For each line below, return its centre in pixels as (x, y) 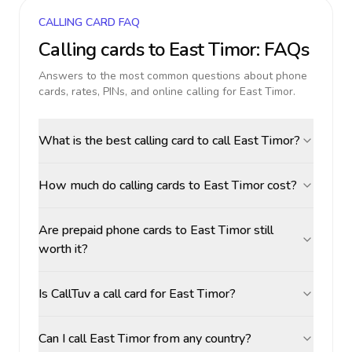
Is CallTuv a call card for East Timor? (137, 294)
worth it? (63, 249)
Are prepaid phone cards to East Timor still (156, 230)
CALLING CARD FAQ (89, 22)
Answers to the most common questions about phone (173, 76)
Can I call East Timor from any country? (145, 339)
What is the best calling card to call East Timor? (169, 141)
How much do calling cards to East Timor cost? (168, 185)
